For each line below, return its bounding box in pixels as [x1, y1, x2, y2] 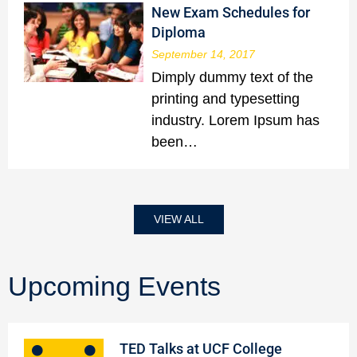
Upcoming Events [8, 270, 221, 301]
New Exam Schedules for [151, 3, 310, 21]
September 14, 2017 [151, 47, 255, 61]
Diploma [151, 23, 206, 41]
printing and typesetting [151, 90, 300, 107]
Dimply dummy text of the [151, 69, 313, 85]
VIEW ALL [153, 212, 204, 226]
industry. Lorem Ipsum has [151, 112, 320, 128]
